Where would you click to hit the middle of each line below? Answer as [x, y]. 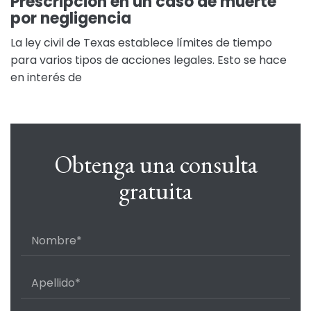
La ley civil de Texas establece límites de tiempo [141, 43]
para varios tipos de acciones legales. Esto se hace [149, 60]
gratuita [155, 191]
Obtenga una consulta [155, 164]
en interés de [46, 77]
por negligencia [71, 18]
